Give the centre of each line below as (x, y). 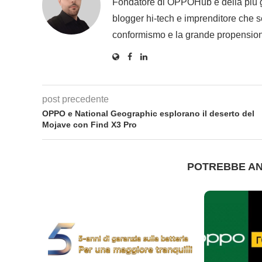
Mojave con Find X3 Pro (89, 124)
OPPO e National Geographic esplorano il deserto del (148, 113)
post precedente (75, 99)
